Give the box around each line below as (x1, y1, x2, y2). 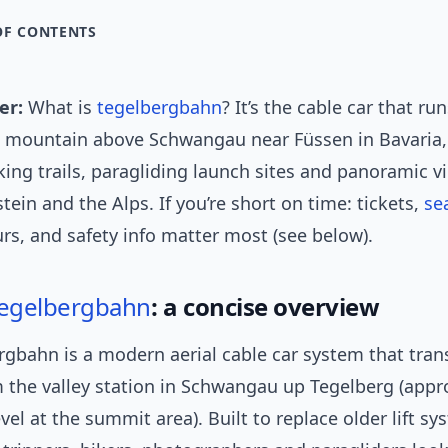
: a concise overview (150, 290, 380, 323)
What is (23, 95, 97, 119)
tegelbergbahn (97, 95, 222, 119)
